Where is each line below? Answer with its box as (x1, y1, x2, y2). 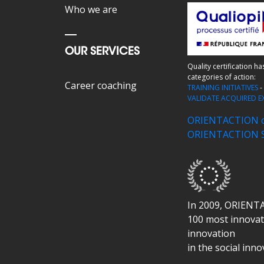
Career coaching (65, 79, 137, 93)
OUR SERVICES (65, 47, 140, 58)
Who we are (65, 3, 117, 16)
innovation (187, 227, 236, 240)
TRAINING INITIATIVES (187, 82, 259, 93)
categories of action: (187, 72, 256, 82)
